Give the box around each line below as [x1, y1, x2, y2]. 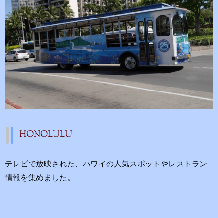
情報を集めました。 [5, 173, 75, 184]
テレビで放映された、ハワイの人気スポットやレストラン [5, 159, 207, 171]
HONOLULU [19, 128, 72, 142]
